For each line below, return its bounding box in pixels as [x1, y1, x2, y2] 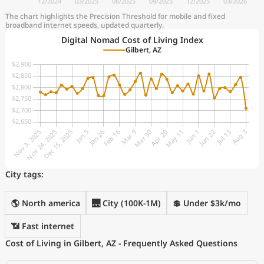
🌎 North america [11, 197, 80, 209]
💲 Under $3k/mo [173, 197, 241, 209]
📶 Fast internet [11, 220, 74, 232]
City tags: [5, 169, 44, 180]
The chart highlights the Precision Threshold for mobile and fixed [5, 11, 225, 21]
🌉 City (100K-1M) [92, 197, 161, 209]
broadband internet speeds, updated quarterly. [5, 20, 164, 30]
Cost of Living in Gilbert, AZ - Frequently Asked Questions [5, 237, 237, 249]
